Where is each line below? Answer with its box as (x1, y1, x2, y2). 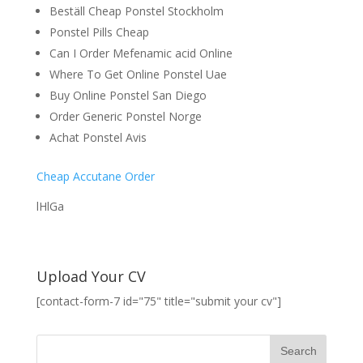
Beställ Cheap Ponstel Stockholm (49, 3, 224, 19)
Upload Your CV (36, 267, 146, 286)
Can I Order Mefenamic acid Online (49, 45, 233, 61)
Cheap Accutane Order (36, 169, 155, 184)
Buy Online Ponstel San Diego (49, 88, 207, 103)
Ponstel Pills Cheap (49, 24, 149, 40)
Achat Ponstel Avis (49, 130, 147, 145)
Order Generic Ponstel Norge (49, 109, 202, 124)
